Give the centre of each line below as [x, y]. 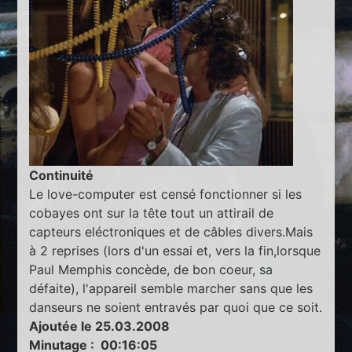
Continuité [62, 175]
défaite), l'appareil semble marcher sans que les [171, 288]
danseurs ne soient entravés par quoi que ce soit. [176, 307]
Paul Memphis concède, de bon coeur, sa [151, 269]
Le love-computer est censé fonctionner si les [166, 194]
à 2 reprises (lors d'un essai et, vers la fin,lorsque [175, 250]
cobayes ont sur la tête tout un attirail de [152, 213]
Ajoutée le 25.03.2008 [100, 326]
